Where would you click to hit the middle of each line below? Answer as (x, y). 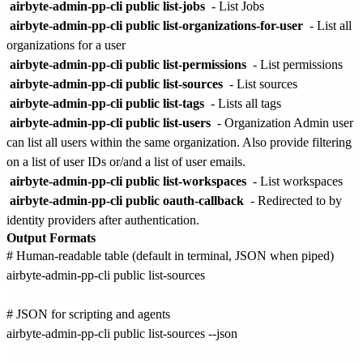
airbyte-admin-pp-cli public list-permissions (128, 64)
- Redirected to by (295, 200)
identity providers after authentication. (103, 220)
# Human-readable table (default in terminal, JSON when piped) (170, 255)
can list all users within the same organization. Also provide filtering (179, 142)
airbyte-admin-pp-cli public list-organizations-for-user (156, 25)
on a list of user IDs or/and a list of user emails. (126, 161)
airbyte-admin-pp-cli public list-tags (107, 103)
